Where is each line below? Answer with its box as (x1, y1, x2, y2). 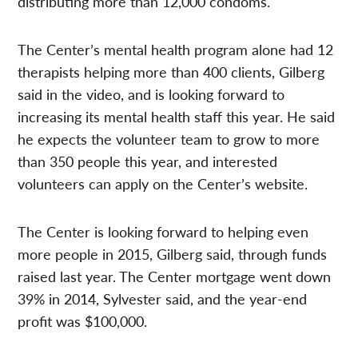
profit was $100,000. (18, 310, 148, 331)
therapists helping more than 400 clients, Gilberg (18, 61, 325, 82)
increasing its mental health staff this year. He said (18, 105, 336, 126)
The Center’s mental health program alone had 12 (18, 38, 334, 59)
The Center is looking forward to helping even (18, 221, 309, 241)
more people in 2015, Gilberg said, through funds (18, 243, 328, 264)
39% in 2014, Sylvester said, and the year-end (18, 288, 308, 308)
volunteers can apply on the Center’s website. (18, 173, 308, 193)
